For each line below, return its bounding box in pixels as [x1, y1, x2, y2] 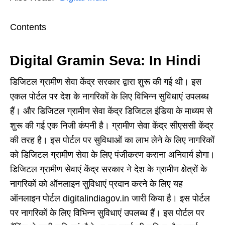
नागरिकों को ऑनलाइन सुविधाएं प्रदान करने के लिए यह [10, 178, 183, 189]
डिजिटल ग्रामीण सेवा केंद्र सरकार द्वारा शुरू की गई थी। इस [10, 76, 201, 87]
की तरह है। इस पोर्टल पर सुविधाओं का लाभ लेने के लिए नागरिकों [10, 135, 214, 145]
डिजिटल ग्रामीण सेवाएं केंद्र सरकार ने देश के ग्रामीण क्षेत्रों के [10, 164, 207, 174]
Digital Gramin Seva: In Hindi [10, 53, 201, 68]
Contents [10, 22, 46, 32]
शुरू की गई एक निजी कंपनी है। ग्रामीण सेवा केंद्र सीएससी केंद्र [10, 120, 213, 131]
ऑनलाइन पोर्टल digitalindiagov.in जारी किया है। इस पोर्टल [10, 193, 210, 203]
